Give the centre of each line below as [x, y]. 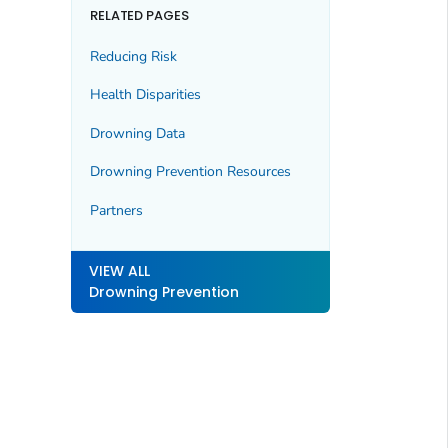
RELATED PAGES [139, 15]
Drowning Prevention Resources [190, 172]
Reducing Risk [133, 57]
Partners [116, 210]
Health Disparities [145, 95]
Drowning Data [137, 133]
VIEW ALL [119, 271]
